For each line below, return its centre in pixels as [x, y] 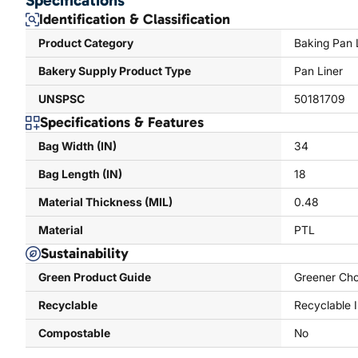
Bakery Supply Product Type [115, 71]
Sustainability [85, 253]
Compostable [74, 333]
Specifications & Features [122, 122]
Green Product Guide [95, 277]
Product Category [86, 43]
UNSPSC [62, 99]
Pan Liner [318, 71]
